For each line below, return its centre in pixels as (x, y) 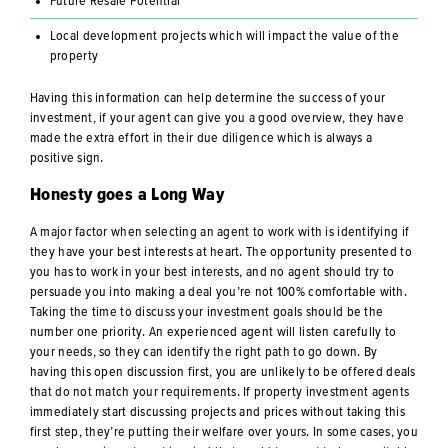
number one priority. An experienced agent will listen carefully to (213, 331)
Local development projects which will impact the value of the (224, 35)
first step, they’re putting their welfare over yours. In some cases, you (224, 431)
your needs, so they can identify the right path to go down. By (203, 351)
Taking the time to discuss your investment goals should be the (206, 311)
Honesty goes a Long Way (127, 194)
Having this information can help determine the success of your (207, 97)
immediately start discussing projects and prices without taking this (217, 411)
